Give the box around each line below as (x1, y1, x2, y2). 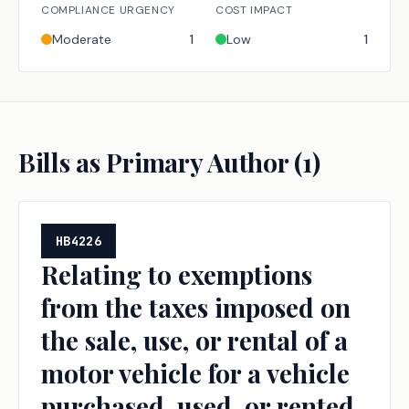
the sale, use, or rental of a (41, 323, 348, 357)
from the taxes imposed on (41, 290, 351, 324)
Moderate (52, 31, 111, 47)
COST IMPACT (215, 3, 293, 17)
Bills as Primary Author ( (18, 145, 302, 179)
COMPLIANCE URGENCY (41, 3, 175, 17)
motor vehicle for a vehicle (41, 356, 350, 390)
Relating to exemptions (41, 257, 312, 291)
